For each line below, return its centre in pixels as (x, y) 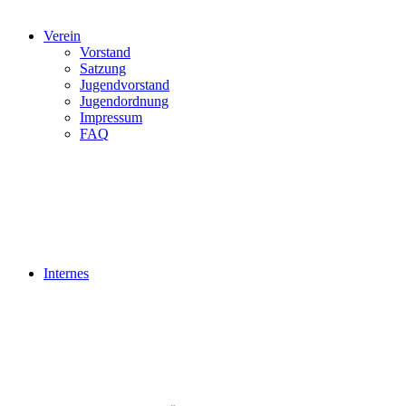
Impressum (111, 117)
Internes (66, 273)
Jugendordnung (124, 101)
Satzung (103, 68)
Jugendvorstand (125, 85)
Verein (62, 36)
